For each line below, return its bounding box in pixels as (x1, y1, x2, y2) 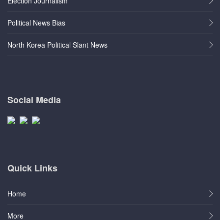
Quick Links (7, 162, 57, 175)
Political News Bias (7, 17, 65, 27)
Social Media (7, 93, 61, 106)
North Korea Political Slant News (7, 39, 108, 50)
